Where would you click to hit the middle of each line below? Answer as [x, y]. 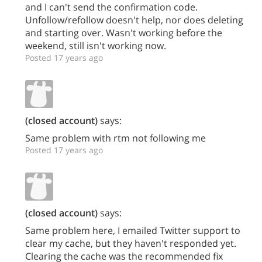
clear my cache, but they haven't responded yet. [131, 243]
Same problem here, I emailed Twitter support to [133, 230]
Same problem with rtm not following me [116, 138]
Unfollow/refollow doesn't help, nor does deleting [134, 20]
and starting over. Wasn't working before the [124, 32]
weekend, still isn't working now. [96, 45]
